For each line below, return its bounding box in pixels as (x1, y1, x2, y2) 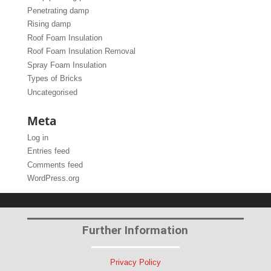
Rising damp (27, 19, 71, 29)
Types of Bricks (27, 74, 82, 83)
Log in (27, 132, 48, 142)
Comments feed (27, 160, 83, 169)
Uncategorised (27, 87, 77, 97)
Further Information (82, 223, 189, 238)
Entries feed (27, 146, 70, 156)
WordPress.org (27, 174, 79, 183)
